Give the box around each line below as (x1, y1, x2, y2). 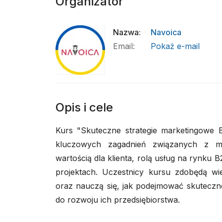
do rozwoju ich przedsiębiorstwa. (55, 195, 180, 205)
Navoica (151, 27, 181, 37)
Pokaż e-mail (151, 41, 200, 51)
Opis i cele (55, 100, 113, 114)
